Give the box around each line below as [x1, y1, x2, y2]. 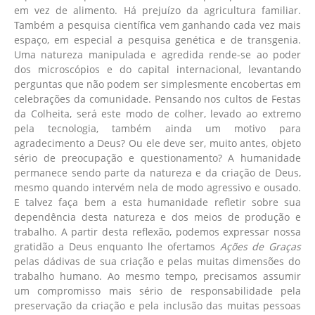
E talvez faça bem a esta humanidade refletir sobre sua [14, 195, 301, 210]
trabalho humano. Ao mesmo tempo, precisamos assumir [14, 269, 301, 283]
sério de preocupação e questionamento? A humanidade [14, 151, 301, 165]
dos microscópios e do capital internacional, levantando [14, 63, 301, 77]
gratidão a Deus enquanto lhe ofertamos [14, 240, 220, 254]
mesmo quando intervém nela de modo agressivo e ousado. [14, 181, 301, 195]
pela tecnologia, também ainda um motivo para [14, 122, 301, 136]
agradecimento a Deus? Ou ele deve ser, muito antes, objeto [14, 136, 301, 150]
